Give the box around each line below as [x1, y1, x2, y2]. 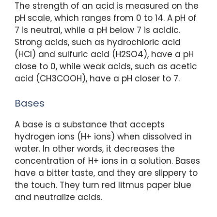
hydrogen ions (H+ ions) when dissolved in [15, 130, 192, 142]
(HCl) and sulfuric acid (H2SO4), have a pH [15, 48, 194, 61]
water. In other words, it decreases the [15, 142, 175, 155]
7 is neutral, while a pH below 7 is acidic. [15, 24, 180, 36]
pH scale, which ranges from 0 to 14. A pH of [15, 12, 197, 24]
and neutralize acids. [15, 191, 102, 203]
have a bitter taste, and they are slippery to [15, 167, 198, 179]
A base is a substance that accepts [15, 118, 165, 130]
